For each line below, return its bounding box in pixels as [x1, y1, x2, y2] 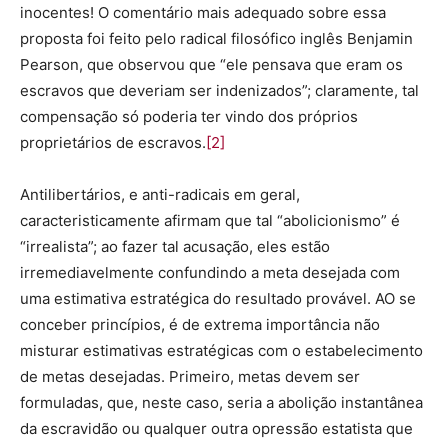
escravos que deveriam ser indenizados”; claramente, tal [20, 81, 419, 100]
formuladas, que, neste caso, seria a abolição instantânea [20, 393, 423, 412]
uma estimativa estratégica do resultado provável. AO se [20, 289, 416, 308]
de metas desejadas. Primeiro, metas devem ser [20, 367, 360, 386]
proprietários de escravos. [20, 133, 206, 152]
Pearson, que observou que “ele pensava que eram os [20, 55, 403, 74]
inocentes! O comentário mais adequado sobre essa [20, 3, 386, 22]
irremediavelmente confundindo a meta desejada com [20, 263, 400, 282]
